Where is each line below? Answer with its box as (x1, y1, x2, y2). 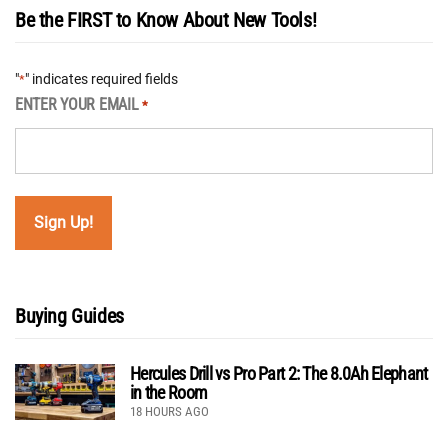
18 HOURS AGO (130, 403, 209, 419)
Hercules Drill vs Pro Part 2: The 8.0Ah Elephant (130, 362, 428, 384)
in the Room (130, 381, 208, 403)
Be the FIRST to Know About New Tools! (15, 7, 317, 32)
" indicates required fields (25, 70, 178, 87)
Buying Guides (15, 303, 124, 328)
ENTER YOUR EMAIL (15, 94, 139, 114)
